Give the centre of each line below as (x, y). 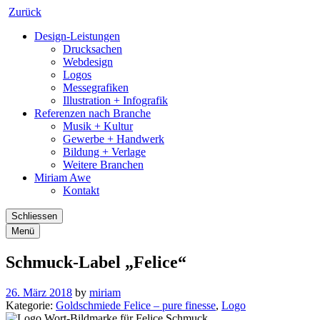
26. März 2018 (39, 292)
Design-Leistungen (77, 36)
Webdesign (88, 62)
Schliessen (34, 216)
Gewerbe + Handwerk (114, 139)
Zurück (25, 12)
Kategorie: (31, 305)
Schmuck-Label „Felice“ (96, 262)
